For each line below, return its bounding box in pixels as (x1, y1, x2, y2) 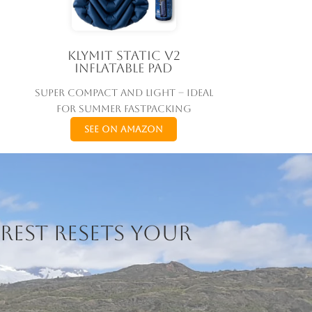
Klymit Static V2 (67, 48, 180, 63)
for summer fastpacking (56, 103, 192, 115)
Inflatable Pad (75, 61, 173, 76)
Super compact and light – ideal (34, 87, 213, 99)
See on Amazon (84, 124, 164, 135)
